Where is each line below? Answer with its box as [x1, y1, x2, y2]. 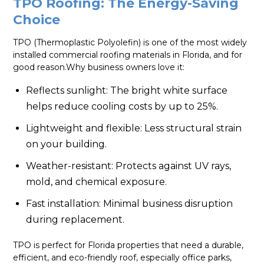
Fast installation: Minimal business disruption [26, 197, 233, 209]
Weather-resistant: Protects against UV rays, [26, 160, 232, 171]
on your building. [26, 138, 107, 150]
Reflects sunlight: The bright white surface [26, 84, 228, 96]
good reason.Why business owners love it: [13, 62, 185, 73]
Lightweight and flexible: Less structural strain [26, 122, 242, 134]
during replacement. [26, 213, 125, 225]
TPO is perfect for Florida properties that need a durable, [13, 239, 244, 250]
